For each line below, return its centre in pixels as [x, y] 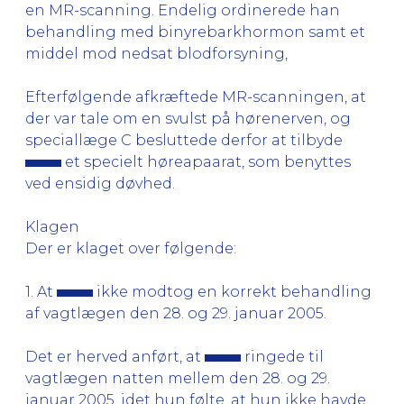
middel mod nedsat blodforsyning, [156, 53]
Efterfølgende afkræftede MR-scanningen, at [196, 96]
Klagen [52, 226]
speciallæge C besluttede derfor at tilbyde [184, 140]
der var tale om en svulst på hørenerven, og [188, 118]
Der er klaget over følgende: [131, 248]
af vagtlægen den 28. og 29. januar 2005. [176, 313]
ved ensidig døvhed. [100, 183]
